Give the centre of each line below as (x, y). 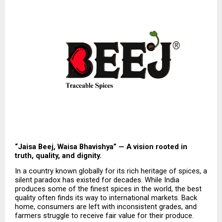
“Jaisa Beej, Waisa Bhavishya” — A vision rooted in (101, 147)
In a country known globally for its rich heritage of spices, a (111, 171)
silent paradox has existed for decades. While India (97, 180)
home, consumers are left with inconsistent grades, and (106, 207)
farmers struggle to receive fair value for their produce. (104, 216)
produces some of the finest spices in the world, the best (108, 189)
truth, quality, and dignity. (58, 156)
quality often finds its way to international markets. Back (106, 198)
